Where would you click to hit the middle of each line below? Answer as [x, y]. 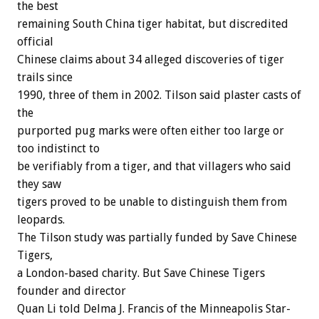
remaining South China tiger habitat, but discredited [153, 24]
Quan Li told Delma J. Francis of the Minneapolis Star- [154, 309]
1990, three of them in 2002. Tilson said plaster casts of [159, 95]
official [35, 42]
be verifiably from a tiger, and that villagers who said [154, 167]
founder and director [72, 291]
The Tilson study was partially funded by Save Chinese [157, 238]
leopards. [41, 220]
